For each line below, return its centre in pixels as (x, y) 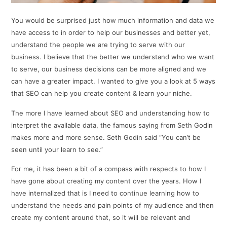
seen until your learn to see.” (57, 149)
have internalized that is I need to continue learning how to (105, 193)
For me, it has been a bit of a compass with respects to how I (109, 169)
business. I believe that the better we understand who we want (113, 57)
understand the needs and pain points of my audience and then (113, 205)
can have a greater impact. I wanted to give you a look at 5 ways (113, 81)
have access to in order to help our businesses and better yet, (111, 33)
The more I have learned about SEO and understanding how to (111, 113)
